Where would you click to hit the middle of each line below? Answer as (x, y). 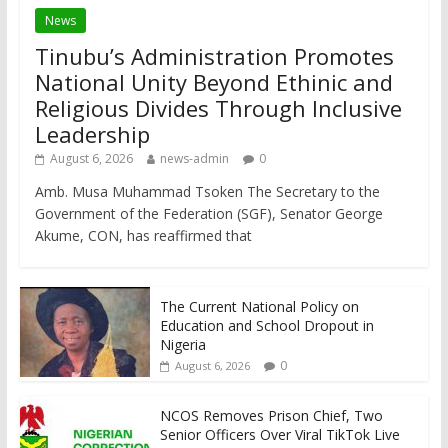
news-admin (194, 158)
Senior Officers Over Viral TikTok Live (279, 434)
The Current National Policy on (259, 306)
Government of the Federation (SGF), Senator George (208, 213)
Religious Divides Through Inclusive (218, 107)
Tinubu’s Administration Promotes (214, 55)
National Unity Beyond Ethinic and (213, 81)
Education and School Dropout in (266, 325)
